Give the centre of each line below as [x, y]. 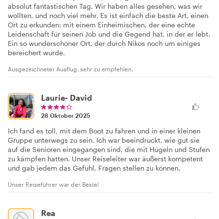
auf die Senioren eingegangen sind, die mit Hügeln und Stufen [109, 149]
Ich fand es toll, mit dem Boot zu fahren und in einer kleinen [104, 131]
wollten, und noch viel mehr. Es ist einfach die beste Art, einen [108, 15]
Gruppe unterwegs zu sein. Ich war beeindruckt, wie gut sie [104, 140]
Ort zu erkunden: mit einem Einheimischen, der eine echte [101, 24]
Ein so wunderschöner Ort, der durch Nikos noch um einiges [104, 43]
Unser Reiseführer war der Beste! [53, 184]
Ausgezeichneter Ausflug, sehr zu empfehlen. [70, 69]
